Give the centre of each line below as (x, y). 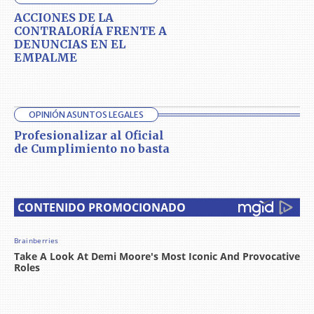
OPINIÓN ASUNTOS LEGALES (86, 115)
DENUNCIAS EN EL (70, 45)
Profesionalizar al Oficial (89, 136)
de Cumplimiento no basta (92, 149)
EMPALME (46, 58)
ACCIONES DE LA (64, 18)
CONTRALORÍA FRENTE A (90, 31)
